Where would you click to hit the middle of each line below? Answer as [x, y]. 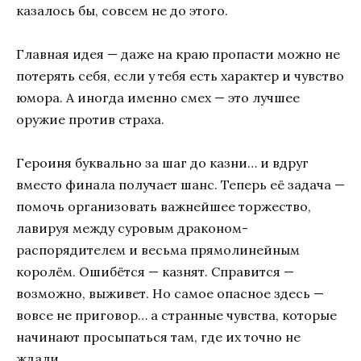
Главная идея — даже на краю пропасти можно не [178, 54]
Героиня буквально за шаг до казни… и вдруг [162, 163]
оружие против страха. [90, 120]
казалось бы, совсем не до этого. [122, 11]
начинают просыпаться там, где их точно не [158, 337]
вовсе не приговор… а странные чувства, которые [176, 315]
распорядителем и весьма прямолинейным [158, 250]
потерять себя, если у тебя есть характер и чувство [180, 76]
